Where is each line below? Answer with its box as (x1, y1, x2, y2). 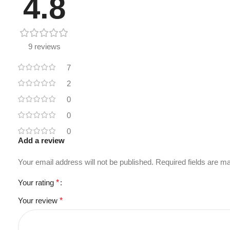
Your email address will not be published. (18, 158, 154, 167)
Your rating (18, 178, 56, 187)
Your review (18, 196, 60, 205)
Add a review (18, 136, 65, 145)
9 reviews (28, 42, 61, 51)
